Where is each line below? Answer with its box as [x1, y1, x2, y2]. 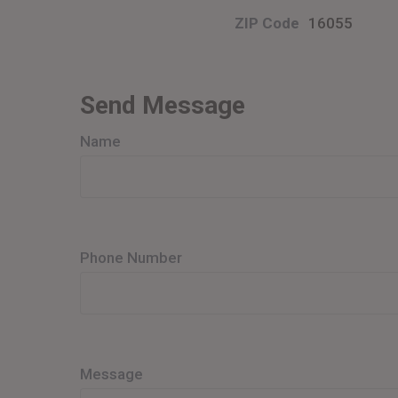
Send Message [80, 91, 245, 120]
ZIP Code [235, 14, 299, 32]
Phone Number [80, 249, 182, 267]
